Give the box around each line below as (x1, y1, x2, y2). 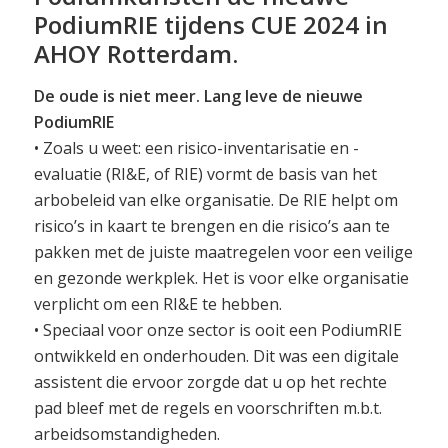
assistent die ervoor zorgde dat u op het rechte (33, 371, 387, 394)
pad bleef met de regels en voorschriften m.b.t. (33, 397, 382, 420)
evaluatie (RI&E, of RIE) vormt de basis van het (33, 163, 377, 186)
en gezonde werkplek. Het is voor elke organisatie (33, 267, 409, 290)
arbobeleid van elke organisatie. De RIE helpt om (33, 189, 398, 212)
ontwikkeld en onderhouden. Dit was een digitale (33, 345, 399, 368)
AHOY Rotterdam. (33, 36, 238, 70)
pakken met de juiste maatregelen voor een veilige (33, 241, 413, 264)
